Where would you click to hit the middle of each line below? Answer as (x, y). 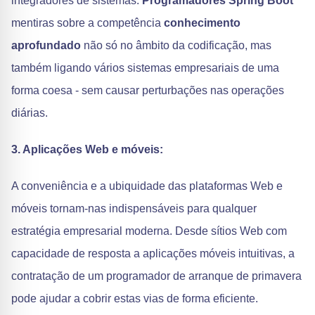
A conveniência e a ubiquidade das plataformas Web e (147, 186)
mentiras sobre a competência (88, 23)
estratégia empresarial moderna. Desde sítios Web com (149, 231)
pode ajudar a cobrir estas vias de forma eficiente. (135, 298)
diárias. (30, 113)
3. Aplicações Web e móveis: (87, 149)
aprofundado (46, 45)
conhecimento (202, 23)
